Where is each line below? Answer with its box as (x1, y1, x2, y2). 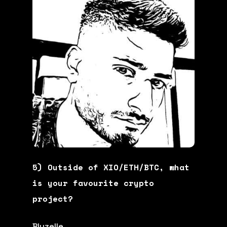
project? (32, 192, 79, 205)
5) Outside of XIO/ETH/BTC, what (32, 161, 190, 173)
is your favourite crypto (32, 176, 155, 189)
